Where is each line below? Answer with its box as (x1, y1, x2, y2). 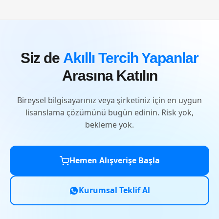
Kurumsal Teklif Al (79, 185, 150, 196)
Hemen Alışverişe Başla (69, 155, 160, 166)
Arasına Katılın (62, 67, 157, 84)
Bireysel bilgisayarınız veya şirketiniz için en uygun (17, 95, 202, 106)
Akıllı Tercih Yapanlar (63, 50, 198, 66)
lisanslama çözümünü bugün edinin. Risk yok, (25, 107, 194, 118)
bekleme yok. (85, 119, 134, 130)
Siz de (21, 50, 63, 66)
